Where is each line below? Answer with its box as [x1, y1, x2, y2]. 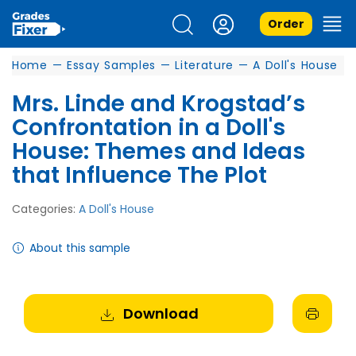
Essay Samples [66, 57, 157, 73]
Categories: [12, 201, 79, 217]
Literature [175, 57, 234, 73]
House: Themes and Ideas [12, 136, 305, 167]
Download [122, 304, 199, 323]
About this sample [29, 240, 130, 256]
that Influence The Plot [12, 160, 267, 191]
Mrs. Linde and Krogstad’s [12, 88, 305, 119]
